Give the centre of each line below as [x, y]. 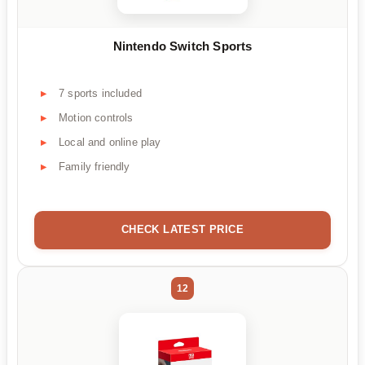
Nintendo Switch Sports [182, 46]
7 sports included [100, 93]
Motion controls [96, 117]
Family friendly [95, 166]
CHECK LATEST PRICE [182, 229]
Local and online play [110, 142]
